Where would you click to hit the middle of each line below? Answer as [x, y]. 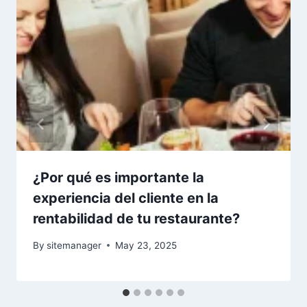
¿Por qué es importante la [119, 178]
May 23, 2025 [146, 245]
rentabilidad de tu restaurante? [136, 219]
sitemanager [74, 245]
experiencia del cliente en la [126, 198]
